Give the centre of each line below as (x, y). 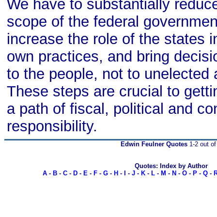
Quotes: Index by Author (171, 166)
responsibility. (52, 126)
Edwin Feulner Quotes (154, 144)
